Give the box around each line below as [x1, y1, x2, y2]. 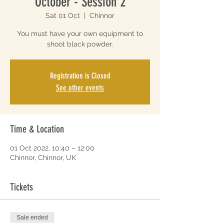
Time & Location [10, 123, 64, 135]
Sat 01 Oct [45, 11, 80, 19]
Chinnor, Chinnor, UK [10, 153, 76, 161]
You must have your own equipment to [17, 29, 143, 37]
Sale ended [16, 214, 48, 221]
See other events [56, 83, 104, 92]
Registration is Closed [49, 71, 110, 80]
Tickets [10, 181, 33, 193]
